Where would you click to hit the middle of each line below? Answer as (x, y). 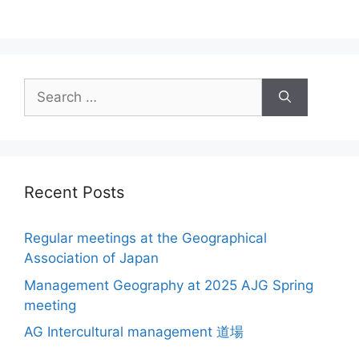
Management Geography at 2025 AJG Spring (169, 285)
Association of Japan (91, 258)
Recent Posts (74, 192)
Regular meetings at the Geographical (145, 238)
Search (46, 87)
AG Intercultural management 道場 (134, 332)
